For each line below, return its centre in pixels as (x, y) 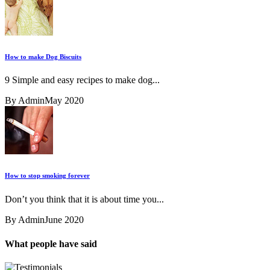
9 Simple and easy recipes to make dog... (82, 80)
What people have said (51, 243)
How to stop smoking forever (47, 176)
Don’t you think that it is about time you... (84, 199)
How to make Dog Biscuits (43, 56)
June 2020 (64, 220)
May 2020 (64, 101)
